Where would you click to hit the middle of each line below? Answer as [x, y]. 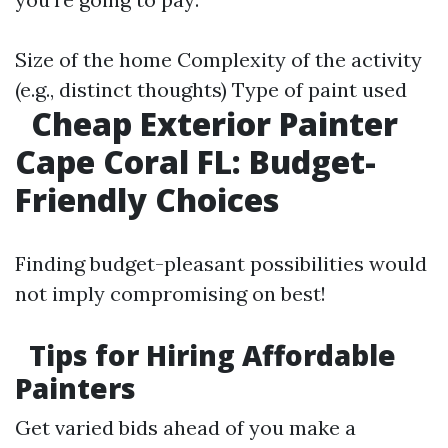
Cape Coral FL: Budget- [195, 161]
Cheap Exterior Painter [210, 123]
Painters [75, 388]
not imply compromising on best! [170, 293]
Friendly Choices [147, 199]
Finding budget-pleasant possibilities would [221, 263]
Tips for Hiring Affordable [209, 355]
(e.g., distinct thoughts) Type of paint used [211, 89]
